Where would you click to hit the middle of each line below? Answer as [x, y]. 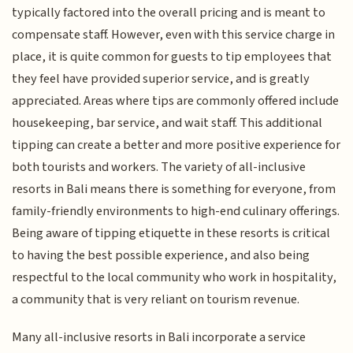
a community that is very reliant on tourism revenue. [156, 299]
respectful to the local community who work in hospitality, [175, 277]
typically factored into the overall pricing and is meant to [169, 12]
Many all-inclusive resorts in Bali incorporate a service [159, 338]
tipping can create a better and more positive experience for [176, 145]
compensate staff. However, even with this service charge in [174, 34]
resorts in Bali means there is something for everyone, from [174, 189]
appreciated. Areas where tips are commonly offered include [176, 100]
